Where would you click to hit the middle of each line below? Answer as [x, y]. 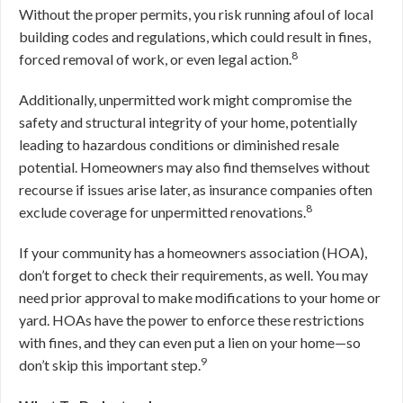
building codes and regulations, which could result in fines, [195, 36]
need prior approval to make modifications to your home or [200, 297]
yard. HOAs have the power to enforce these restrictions [192, 320]
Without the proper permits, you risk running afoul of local [196, 14]
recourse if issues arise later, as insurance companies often [196, 189]
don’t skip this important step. [110, 365]
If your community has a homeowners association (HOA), [193, 252]
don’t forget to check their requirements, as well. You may [193, 275]
